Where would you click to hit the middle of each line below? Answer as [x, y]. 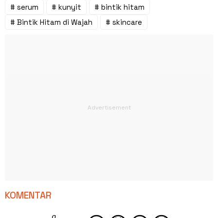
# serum [24, 7]
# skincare [124, 22]
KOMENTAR [28, 195]
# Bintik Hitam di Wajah [51, 22]
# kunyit [66, 7]
